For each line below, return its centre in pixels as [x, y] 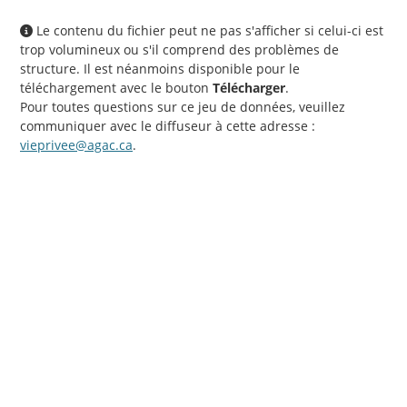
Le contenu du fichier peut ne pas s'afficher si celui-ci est [208, 31]
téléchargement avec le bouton [116, 88]
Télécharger [249, 88]
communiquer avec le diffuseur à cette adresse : [168, 126]
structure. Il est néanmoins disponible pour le [160, 69]
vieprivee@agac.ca [76, 145]
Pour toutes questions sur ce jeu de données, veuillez [183, 107]
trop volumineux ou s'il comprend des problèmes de [179, 50]
